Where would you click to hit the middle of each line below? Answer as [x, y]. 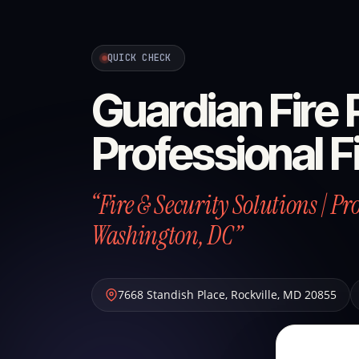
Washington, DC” [167, 236]
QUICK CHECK [139, 58]
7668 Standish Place [171, 294]
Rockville [254, 294]
